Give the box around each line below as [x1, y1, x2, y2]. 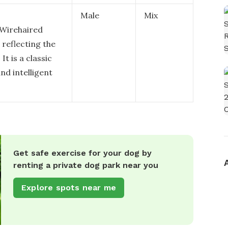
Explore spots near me [21, 183, 117, 192]
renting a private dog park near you [13, 160, 158, 170]
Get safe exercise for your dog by [13, 148, 152, 158]
